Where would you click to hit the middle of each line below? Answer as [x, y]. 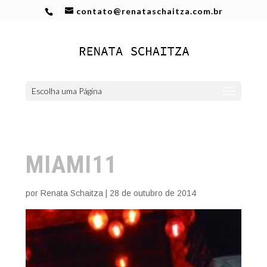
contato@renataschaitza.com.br [149, 11]
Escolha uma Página [66, 91]
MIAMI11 [71, 165]
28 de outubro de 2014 [153, 193]
